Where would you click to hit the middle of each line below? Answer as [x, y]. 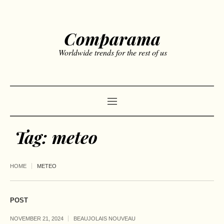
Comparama [112, 38]
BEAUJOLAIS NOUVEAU [104, 219]
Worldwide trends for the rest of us [113, 52]
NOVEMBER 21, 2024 [37, 219]
